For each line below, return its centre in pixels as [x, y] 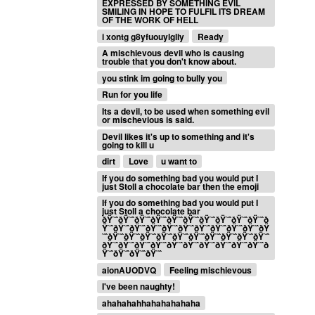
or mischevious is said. [148, 119]
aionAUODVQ [129, 270]
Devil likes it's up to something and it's [179, 136]
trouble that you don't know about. [169, 62]
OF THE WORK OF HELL [150, 19]
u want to [179, 161]
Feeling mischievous [210, 270]
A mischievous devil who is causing [173, 53]
